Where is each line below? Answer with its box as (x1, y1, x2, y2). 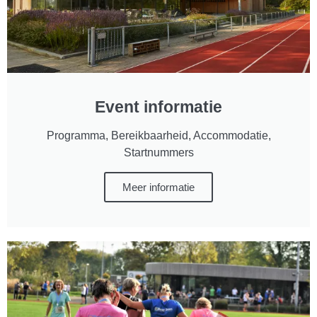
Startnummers (123, 146, 194, 158)
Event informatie (95, 97, 222, 116)
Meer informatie (122, 180, 195, 193)
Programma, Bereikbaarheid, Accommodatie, (46, 129, 271, 142)
